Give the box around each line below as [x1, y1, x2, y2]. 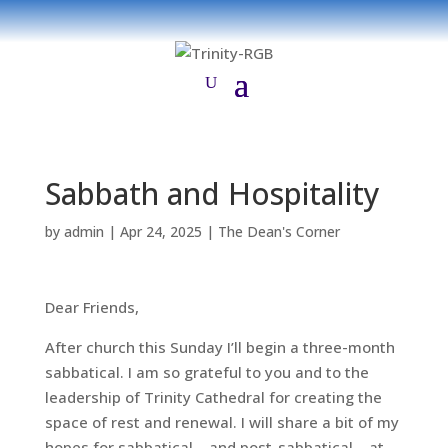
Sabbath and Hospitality [44, 173, 388, 214]
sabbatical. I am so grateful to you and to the [44, 362, 369, 382]
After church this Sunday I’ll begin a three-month [44, 337, 395, 357]
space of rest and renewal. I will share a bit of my [44, 412, 399, 432]
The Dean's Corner [217, 222, 340, 241]
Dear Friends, [44, 297, 139, 317]
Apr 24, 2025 [119, 222, 202, 241]
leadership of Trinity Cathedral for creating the [44, 387, 382, 407]
